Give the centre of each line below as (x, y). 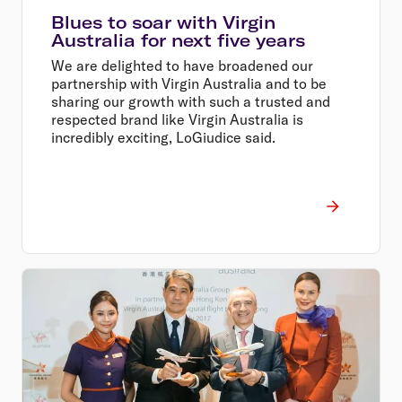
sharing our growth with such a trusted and (191, 101)
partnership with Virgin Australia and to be (189, 83)
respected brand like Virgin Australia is (177, 119)
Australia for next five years (178, 40)
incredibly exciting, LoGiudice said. (163, 137)
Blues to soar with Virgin (163, 22)
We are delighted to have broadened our (182, 65)
